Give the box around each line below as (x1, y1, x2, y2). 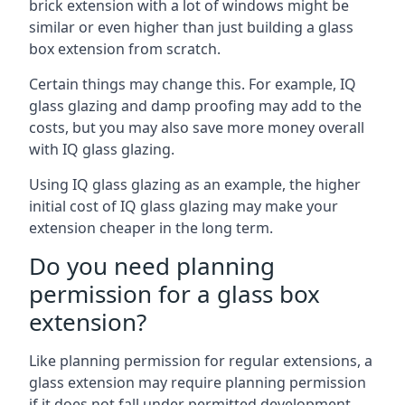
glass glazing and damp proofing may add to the (29, 95, 362, 116)
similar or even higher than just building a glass (29, 16, 353, 37)
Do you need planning (29, 249, 275, 282)
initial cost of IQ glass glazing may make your (29, 195, 338, 216)
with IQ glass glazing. (29, 138, 174, 159)
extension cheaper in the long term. (29, 217, 273, 238)
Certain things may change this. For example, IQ (29, 73, 356, 94)
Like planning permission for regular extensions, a (29, 350, 372, 371)
